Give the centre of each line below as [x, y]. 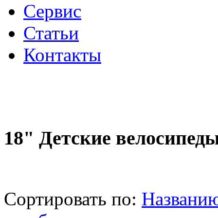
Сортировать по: [73, 199]
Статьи [51, 33]
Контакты [62, 55]
